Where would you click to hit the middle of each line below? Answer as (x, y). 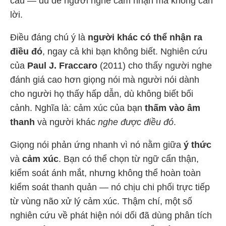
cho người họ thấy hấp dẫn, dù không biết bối (102, 94)
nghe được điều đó (136, 122)
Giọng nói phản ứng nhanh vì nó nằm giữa (97, 145)
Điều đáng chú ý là (49, 37)
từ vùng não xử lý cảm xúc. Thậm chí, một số (101, 201)
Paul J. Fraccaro (62, 65)
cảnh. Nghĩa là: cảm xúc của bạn (77, 108)
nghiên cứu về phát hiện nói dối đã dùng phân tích (111, 215)
